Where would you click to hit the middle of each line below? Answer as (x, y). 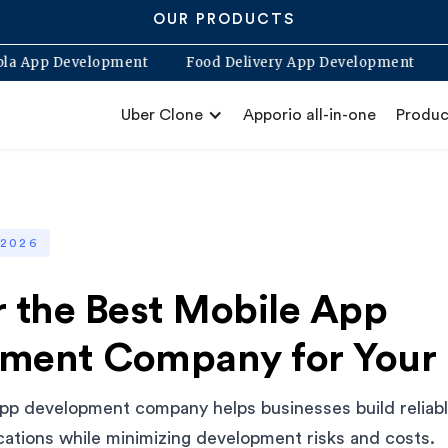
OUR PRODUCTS (224, 19)
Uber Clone (162, 115)
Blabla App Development (105, 62)
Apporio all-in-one (309, 115)
